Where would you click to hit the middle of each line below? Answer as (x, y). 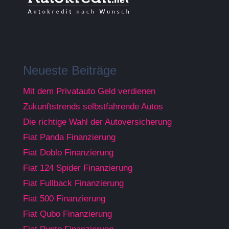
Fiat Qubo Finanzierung (67, 214)
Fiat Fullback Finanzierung (73, 183)
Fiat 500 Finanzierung (64, 199)
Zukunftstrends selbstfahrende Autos (93, 107)
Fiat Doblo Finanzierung (68, 153)
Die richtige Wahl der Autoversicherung (97, 122)
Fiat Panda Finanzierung (69, 137)
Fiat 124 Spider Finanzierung (78, 168)
